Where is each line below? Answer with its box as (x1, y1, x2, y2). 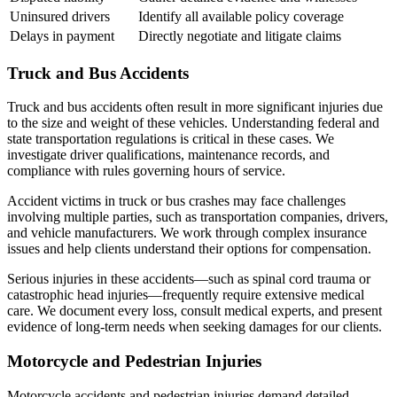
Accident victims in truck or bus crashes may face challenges (7, 193, 346, 209)
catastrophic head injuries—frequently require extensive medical (7, 287, 364, 303)
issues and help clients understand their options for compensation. (7, 241, 371, 257)
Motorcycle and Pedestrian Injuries (7, 351, 261, 370)
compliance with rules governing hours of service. (7, 163, 285, 179)
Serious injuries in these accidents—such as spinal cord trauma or (7, 271, 370, 287)
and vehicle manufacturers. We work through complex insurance (7, 225, 367, 241)
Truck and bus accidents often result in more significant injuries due (7, 99, 383, 115)
